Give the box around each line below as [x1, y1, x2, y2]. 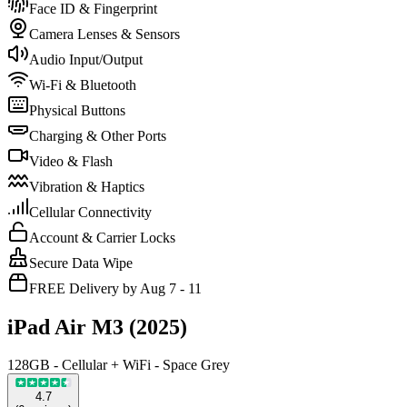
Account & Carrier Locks [29, 229, 175, 245]
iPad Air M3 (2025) [7, 314, 187, 339]
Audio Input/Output [29, 51, 143, 67]
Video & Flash [29, 153, 113, 169]
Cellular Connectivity [29, 203, 152, 220]
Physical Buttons [29, 102, 125, 118]
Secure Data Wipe [29, 254, 133, 271]
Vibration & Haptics [29, 178, 144, 194]
